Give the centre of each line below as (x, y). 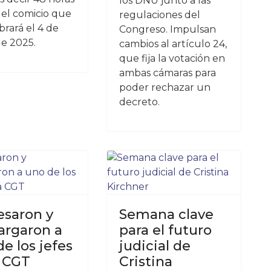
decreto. (139, 102)
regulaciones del (159, 15)
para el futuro (165, 230)
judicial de (155, 246)
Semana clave (166, 214)
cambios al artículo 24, (173, 44)
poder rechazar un (165, 87)
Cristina (145, 262)
